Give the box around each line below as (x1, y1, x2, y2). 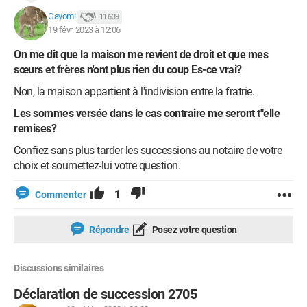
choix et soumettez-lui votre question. (14, 159, 183, 172)
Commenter (35, 189, 86, 200)
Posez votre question (150, 224, 237, 235)
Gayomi (48, 11, 75, 22)
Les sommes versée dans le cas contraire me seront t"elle (14, 107, 280, 120)
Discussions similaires (14, 262, 103, 273)
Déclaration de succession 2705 (14, 286, 197, 302)
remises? (14, 122, 56, 135)
